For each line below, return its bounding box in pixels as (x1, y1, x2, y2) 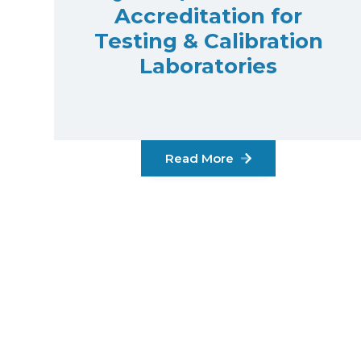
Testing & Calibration (93, 28, 323, 54)
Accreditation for (114, 3, 303, 29)
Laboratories (139, 53, 278, 79)
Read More (165, 151, 238, 167)
